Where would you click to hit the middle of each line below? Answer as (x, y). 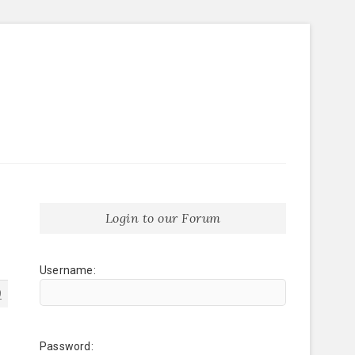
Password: (67, 346)
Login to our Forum (163, 218)
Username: (68, 270)
